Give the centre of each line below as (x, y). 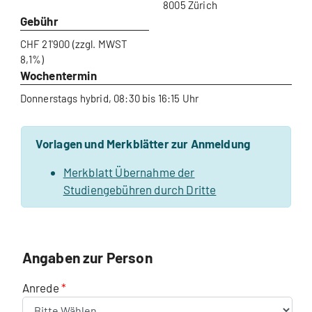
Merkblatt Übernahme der (129, 172)
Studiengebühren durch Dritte (140, 189)
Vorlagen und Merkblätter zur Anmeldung (143, 143)
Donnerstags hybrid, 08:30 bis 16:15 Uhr (109, 98)
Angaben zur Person (87, 257)
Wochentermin (58, 75)
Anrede (41, 288)
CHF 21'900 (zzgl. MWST (74, 44)
